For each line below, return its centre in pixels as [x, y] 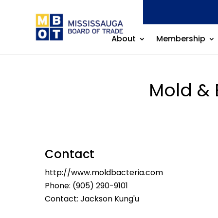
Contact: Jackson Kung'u [92, 199]
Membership [181, 39]
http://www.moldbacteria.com [104, 173]
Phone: [59, 186]
